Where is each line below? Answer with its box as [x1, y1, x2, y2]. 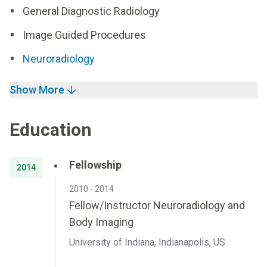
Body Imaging [69, 216, 133, 228]
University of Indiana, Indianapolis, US [69, 237, 225, 248]
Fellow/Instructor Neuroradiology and [69, 199, 245, 212]
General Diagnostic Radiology [23, 5, 160, 17]
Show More [10, 83, 64, 96]
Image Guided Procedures [23, 29, 146, 41]
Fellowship [69, 159, 122, 171]
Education [10, 119, 92, 140]
